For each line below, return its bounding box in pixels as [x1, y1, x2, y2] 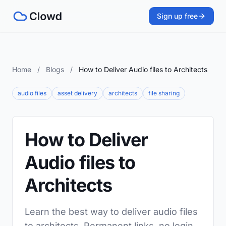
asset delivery [58, 89, 97, 97]
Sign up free [157, 12, 198, 20]
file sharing [148, 89, 180, 97]
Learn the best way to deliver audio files [25, 206, 198, 217]
